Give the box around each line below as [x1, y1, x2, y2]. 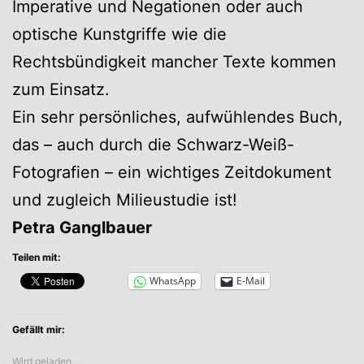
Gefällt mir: [12, 323, 65, 336]
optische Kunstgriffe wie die [12, 24, 227, 44]
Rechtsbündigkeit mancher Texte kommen [12, 51, 336, 71]
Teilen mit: [12, 250, 61, 263]
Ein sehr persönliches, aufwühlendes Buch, [12, 106, 343, 127]
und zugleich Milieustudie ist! [12, 189, 237, 210]
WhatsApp [149, 274, 196, 288]
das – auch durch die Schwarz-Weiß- [12, 134, 294, 154]
